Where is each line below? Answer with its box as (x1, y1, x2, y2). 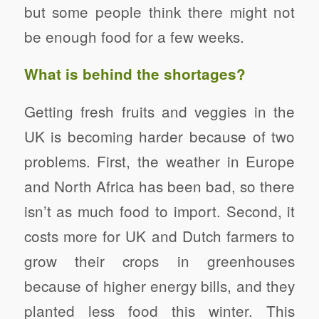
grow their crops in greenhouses (23, 249, 296, 271)
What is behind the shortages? (23, 63, 246, 85)
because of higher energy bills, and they (23, 274, 296, 296)
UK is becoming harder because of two (23, 125, 296, 147)
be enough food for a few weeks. (23, 25, 244, 47)
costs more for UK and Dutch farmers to (23, 224, 296, 246)
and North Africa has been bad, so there (23, 174, 296, 197)
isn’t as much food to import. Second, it (23, 199, 296, 221)
